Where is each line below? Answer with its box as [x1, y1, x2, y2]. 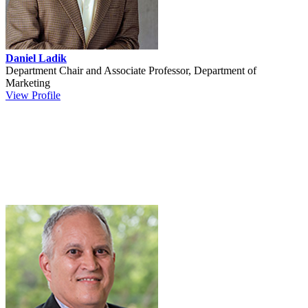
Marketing [5, 76, 50, 89]
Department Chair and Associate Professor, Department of [5, 64, 256, 76]
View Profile [5, 89, 60, 101]
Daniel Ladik [5, 52, 67, 64]
